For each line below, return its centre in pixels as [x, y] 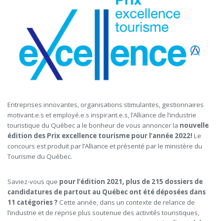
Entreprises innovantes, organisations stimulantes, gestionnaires [106, 105]
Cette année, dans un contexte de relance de [126, 202]
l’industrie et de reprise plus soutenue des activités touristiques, [103, 213]
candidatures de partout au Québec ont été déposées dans [107, 192]
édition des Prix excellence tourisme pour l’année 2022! [100, 136]
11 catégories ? [33, 202]
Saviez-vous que [33, 182]
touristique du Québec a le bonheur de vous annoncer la [93, 125]
